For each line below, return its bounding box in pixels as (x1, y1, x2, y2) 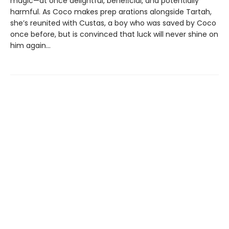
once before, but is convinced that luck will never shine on (10, 29, 218, 40)
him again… (10, 40, 51, 51)
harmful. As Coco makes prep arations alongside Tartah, (10, 7, 212, 17)
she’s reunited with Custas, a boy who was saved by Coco (10, 18, 216, 29)
